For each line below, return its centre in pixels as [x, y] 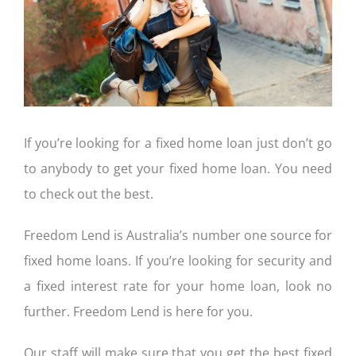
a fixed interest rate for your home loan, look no [178, 286]
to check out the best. [88, 193]
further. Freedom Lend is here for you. [138, 311]
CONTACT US [51, 30]
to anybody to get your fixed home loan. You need [178, 168]
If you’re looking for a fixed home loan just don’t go [178, 143]
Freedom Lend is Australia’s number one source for [178, 235]
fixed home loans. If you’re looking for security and [178, 260]
